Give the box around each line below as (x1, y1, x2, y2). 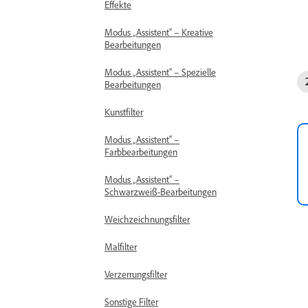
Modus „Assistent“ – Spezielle (104, 66, 216, 78)
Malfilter (104, 241, 137, 252)
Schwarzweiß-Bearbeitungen (104, 186, 217, 197)
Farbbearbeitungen (104, 146, 177, 157)
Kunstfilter (104, 106, 143, 118)
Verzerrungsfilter (104, 268, 167, 280)
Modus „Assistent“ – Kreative (104, 26, 213, 38)
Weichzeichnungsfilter (104, 213, 190, 225)
